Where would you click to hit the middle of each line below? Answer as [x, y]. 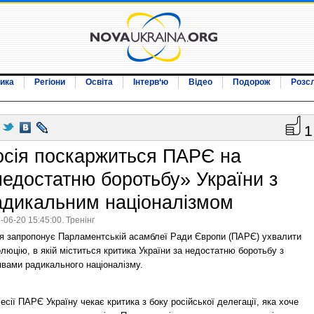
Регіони [50, 82]
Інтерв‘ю [151, 82]
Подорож [252, 82]
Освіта [99, 82]
